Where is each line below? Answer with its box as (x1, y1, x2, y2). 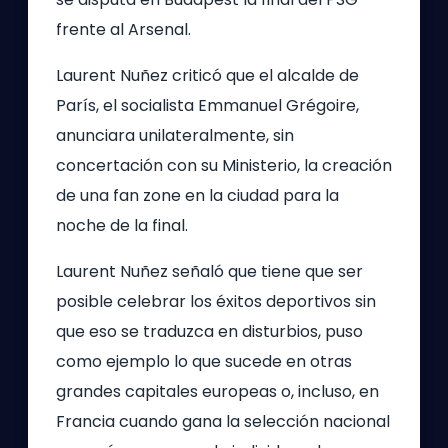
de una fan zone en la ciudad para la (56, 184, 339, 207)
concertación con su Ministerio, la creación (56, 154, 392, 177)
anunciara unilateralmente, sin (56, 124, 294, 147)
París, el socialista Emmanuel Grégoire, (56, 94, 359, 117)
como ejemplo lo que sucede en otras (56, 350, 352, 373)
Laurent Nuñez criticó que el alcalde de (56, 64, 359, 87)
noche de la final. (56, 214, 188, 237)
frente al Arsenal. (56, 18, 191, 41)
